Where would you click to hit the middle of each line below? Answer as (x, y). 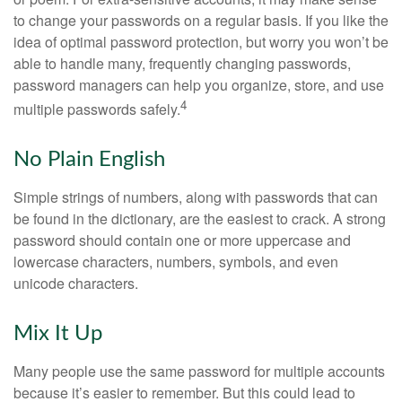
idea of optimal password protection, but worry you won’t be (201, 41)
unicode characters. (76, 283)
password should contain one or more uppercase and (182, 240)
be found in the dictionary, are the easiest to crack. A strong (200, 218)
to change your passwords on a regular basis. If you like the (201, 20)
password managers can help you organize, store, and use (199, 84)
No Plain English (89, 159)
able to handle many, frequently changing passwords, (182, 63)
